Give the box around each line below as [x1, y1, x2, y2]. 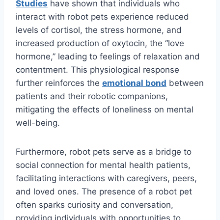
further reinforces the [16, 78, 102, 88]
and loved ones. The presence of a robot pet [16, 187, 192, 197]
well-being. [16, 118, 60, 128]
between [166, 78, 204, 88]
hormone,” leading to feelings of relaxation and [16, 52, 200, 62]
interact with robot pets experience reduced [16, 12, 189, 22]
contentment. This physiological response [16, 65, 179, 75]
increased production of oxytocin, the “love [16, 38, 184, 49]
